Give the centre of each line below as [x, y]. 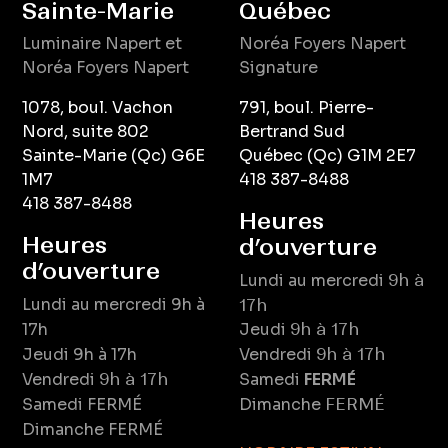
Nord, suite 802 [86, 132]
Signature [278, 68]
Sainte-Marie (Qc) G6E [114, 156]
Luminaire [64, 44]
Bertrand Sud [292, 132]
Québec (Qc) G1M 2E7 [327, 156]
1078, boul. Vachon [98, 108]
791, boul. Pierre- [306, 108]
